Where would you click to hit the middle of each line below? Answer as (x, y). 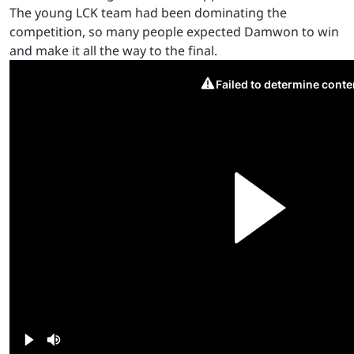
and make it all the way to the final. (113, 51)
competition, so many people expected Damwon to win (174, 32)
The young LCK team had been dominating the (148, 13)
